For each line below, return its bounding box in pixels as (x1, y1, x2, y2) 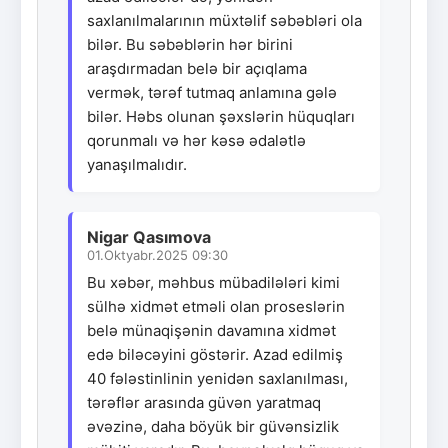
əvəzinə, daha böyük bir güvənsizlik (87, 416, 339, 436)
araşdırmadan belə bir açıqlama (87, 58, 307, 78)
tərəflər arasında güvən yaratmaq (87, 392, 321, 412)
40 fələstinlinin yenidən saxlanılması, (87, 368, 348, 388)
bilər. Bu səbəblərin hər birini (87, 34, 293, 54)
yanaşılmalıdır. (87, 154, 187, 174)
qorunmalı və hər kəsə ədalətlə (87, 130, 306, 150)
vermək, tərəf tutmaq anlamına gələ (87, 82, 337, 102)
